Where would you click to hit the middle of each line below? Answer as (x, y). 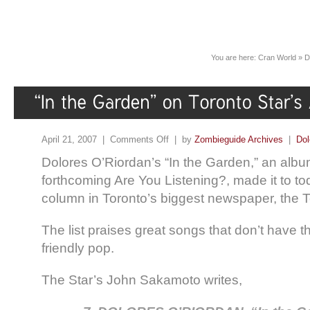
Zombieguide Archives (239, 140)
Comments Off (139, 140)
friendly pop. (78, 248)
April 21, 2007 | (76, 140)
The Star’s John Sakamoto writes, (142, 280)
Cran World (277, 57)
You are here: (235, 57)
